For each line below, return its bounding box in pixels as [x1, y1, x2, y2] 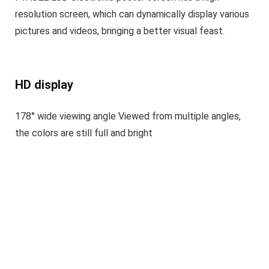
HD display [15, 77, 73, 92]
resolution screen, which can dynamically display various [15, 8, 249, 20]
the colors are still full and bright [15, 127, 153, 139]
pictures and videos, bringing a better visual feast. [15, 25, 225, 37]
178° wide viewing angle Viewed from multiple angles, [15, 110, 241, 122]
